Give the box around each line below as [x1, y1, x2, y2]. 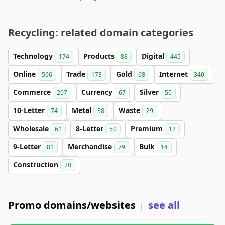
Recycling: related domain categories [8, 26, 193, 39]
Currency [81, 87, 115, 97]
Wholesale [13, 124, 51, 133]
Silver [140, 87, 161, 97]
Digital [142, 51, 166, 61]
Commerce [13, 87, 53, 97]
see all [148, 198, 180, 212]
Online [13, 69, 38, 79]
